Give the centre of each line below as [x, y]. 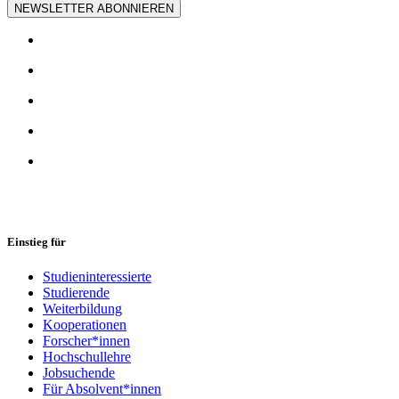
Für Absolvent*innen [102, 389]
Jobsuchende [79, 373]
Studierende [76, 293]
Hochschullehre [87, 357]
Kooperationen [85, 325]
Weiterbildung [82, 309]
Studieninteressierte [97, 277]
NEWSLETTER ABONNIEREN [94, 8]
